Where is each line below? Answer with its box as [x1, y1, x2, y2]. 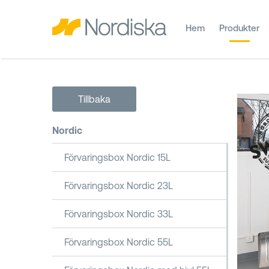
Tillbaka [78, 94, 110, 104]
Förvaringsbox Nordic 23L [64, 180, 173, 191]
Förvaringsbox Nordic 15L [64, 152, 171, 163]
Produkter [219, 23, 259, 33]
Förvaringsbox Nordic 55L [64, 237, 173, 247]
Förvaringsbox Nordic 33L [64, 208, 173, 219]
